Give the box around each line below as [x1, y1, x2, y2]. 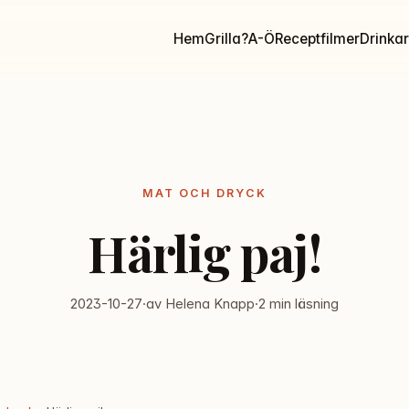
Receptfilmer [274, 29, 360, 47]
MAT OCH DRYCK [142, 186, 267, 201]
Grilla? [204, 29, 248, 47]
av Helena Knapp [146, 295, 255, 312]
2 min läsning [258, 295, 339, 312]
